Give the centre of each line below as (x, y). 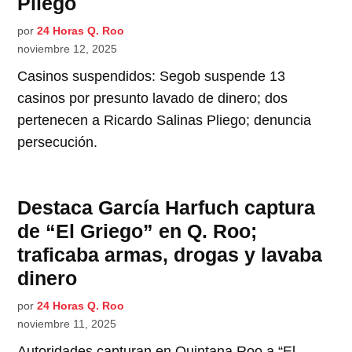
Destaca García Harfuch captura (167, 207)
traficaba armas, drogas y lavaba (170, 254)
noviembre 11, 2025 (67, 323)
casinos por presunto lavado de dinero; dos (153, 98)
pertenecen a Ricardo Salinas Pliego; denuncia (165, 120)
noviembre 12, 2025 (68, 48)
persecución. (58, 142)
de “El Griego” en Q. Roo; (137, 231)
